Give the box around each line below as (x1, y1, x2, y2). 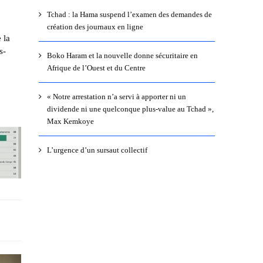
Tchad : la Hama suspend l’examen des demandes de (46, 10, 212, 19)
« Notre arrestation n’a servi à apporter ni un (46, 92, 186, 102)
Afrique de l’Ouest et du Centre (46, 63, 146, 73)
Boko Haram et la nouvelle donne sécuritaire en (46, 51, 198, 60)
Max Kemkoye (46, 117, 94, 126)
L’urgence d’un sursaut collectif (46, 146, 147, 155)
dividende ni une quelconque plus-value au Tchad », (46, 104, 214, 114)
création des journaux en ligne (46, 22, 143, 32)
